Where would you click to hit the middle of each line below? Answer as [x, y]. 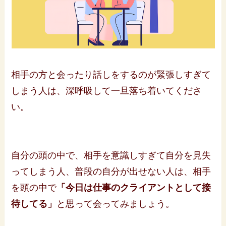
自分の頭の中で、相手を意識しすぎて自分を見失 [111, 156]
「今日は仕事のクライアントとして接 [134, 188]
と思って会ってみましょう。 [116, 204]
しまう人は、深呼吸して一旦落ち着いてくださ [107, 91]
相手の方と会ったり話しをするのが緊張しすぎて [111, 75]
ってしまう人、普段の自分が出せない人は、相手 [111, 172]
